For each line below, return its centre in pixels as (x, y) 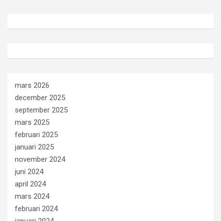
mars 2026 (32, 85)
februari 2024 (36, 208)
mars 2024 (32, 196)
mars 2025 (32, 122)
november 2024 (40, 159)
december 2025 (40, 97)
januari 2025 (34, 147)
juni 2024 (29, 171)
